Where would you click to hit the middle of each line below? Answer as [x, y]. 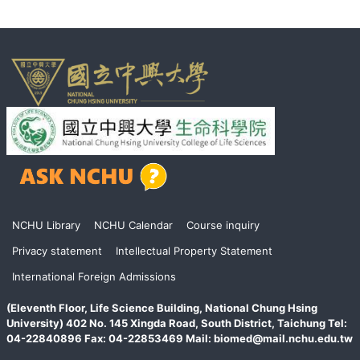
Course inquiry [223, 225]
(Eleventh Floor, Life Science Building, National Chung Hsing [162, 307]
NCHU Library [46, 225]
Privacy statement [57, 251]
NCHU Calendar [133, 225]
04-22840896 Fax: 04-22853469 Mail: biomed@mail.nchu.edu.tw [180, 338]
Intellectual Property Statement [194, 251]
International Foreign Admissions [94, 277]
